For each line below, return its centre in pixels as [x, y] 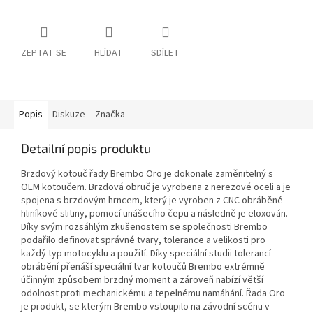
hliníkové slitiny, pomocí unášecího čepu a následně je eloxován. [154, 214]
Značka [110, 115]
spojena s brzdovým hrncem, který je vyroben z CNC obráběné [152, 201]
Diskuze [69, 115]
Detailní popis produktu [86, 148]
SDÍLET [165, 53]
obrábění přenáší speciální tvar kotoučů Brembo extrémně [143, 267]
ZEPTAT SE [44, 53]
